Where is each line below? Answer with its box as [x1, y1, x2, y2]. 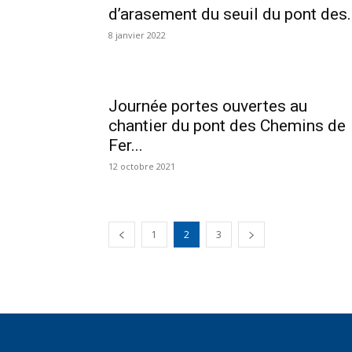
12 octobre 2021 [108, 160, 175, 172]
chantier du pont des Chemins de [108, 116, 346, 135]
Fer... [108, 136, 143, 155]
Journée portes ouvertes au [108, 97, 307, 115]
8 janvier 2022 [108, 29, 166, 41]
